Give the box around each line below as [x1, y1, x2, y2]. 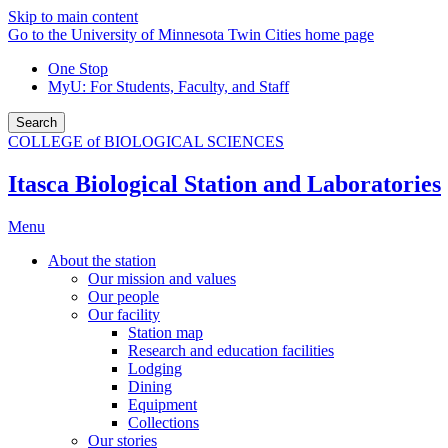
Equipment [128, 395, 197, 413]
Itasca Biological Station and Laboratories [8, 170, 441, 197]
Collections [128, 413, 199, 431]
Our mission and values [88, 269, 236, 287]
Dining [128, 377, 172, 395]
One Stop [48, 60, 108, 77]
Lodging [128, 359, 182, 377]
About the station [48, 251, 156, 269]
